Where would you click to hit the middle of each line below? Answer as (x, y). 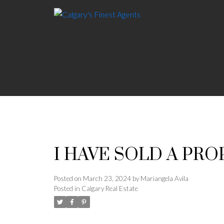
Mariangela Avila (164, 178)
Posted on (68, 178)
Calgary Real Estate (109, 188)
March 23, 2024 (107, 178)
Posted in (67, 188)
